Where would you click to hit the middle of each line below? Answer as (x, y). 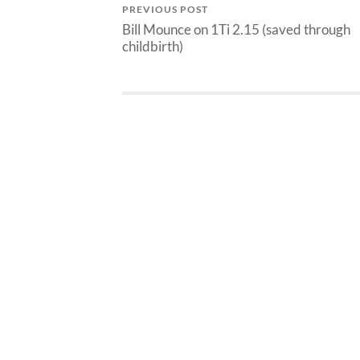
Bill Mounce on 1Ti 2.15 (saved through (236, 30)
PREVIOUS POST (165, 10)
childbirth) (153, 47)
